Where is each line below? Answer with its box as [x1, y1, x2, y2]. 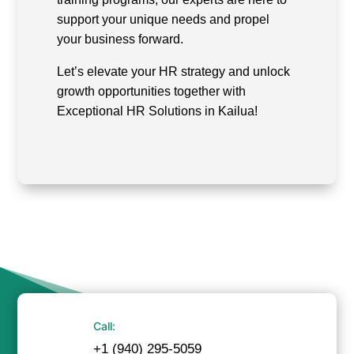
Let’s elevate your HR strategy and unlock [57, 65, 291, 79]
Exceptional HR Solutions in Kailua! [57, 104, 258, 119]
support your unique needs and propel [57, 13, 270, 27]
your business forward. [57, 32, 184, 47]
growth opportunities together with [57, 85, 247, 99]
